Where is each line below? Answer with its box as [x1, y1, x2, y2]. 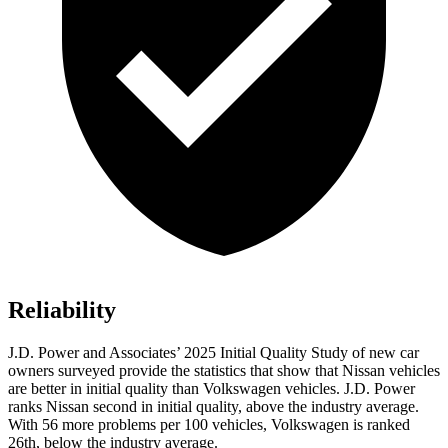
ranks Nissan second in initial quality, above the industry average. [8, 398, 419, 416]
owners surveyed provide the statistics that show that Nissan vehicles [8, 362, 440, 380]
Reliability [8, 297, 116, 324]
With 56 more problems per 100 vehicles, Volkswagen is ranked [8, 416, 410, 434]
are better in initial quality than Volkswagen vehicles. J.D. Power [8, 380, 415, 398]
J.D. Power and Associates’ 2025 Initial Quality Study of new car [8, 344, 419, 362]
